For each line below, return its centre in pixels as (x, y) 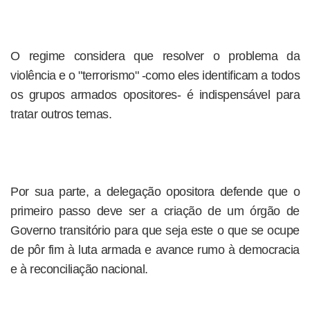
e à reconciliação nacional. (79, 269)
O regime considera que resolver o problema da (155, 56)
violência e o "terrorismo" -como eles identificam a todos (155, 75)
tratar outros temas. (61, 114)
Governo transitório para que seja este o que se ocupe (155, 230)
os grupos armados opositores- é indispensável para (155, 95)
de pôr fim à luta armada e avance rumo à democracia (155, 250)
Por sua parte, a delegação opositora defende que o (155, 192)
